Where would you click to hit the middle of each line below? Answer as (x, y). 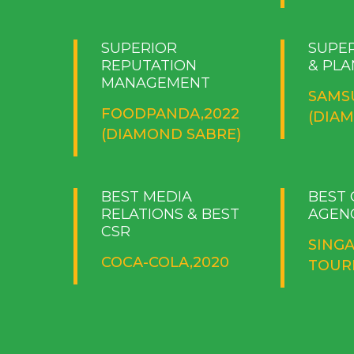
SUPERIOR (139, 48)
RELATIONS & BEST (170, 214)
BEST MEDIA (146, 196)
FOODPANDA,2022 (170, 113)
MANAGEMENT (155, 83)
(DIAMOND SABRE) (171, 134)
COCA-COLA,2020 (165, 262)
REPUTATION (149, 65)
